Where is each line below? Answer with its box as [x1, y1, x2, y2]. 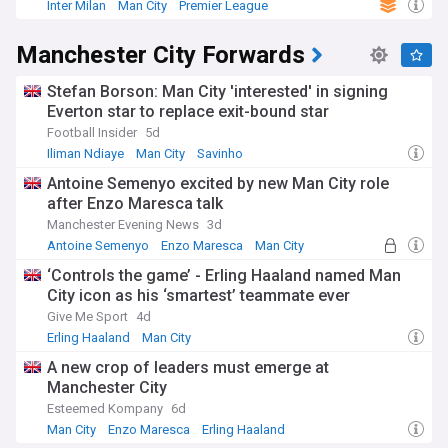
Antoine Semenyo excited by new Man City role [47, 174, 389, 193]
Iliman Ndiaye [47, 146, 124, 161]
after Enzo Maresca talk [47, 194, 223, 213]
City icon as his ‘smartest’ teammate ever [47, 286, 350, 305]
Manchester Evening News [47, 217, 199, 232]
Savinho [197, 146, 243, 161]
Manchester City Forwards [16, 38, 305, 73]
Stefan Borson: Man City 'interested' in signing [47, 82, 388, 101]
